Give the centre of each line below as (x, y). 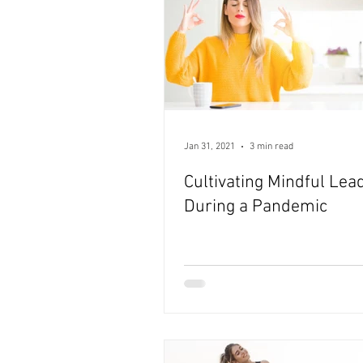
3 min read (271, 147)
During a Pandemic (256, 207)
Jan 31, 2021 (209, 147)
